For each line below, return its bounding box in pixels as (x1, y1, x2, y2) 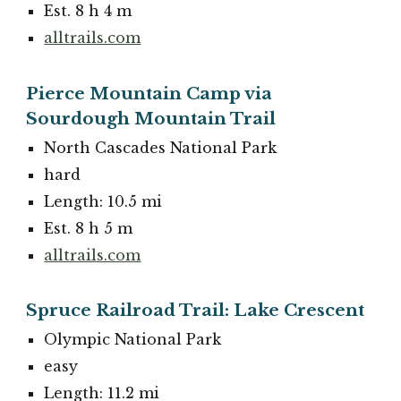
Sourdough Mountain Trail (26, 107, 277, 129)
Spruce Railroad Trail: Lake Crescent (26, 300, 365, 321)
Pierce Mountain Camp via (26, 82, 273, 104)
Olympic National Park (44, 330, 222, 349)
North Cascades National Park (44, 138, 277, 157)
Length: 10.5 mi (44, 192, 163, 210)
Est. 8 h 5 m (44, 218, 133, 237)
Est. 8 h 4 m (44, 2, 132, 21)
